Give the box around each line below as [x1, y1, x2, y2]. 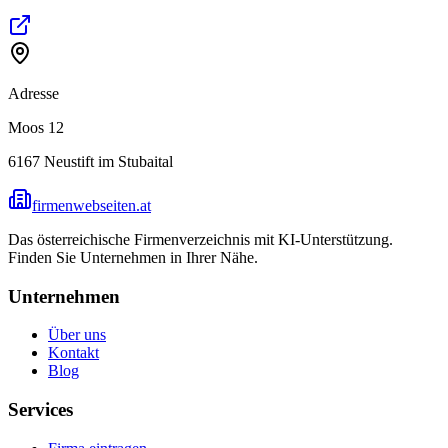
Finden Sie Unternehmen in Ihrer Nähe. [8, 248, 258, 266]
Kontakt [48, 344, 99, 362]
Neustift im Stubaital [44, 152, 173, 170]
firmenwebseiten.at [32, 196, 151, 214]
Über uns [48, 326, 106, 344]
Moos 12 [8, 118, 64, 136]
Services [8, 399, 73, 421]
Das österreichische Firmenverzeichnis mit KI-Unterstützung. [8, 230, 393, 248]
